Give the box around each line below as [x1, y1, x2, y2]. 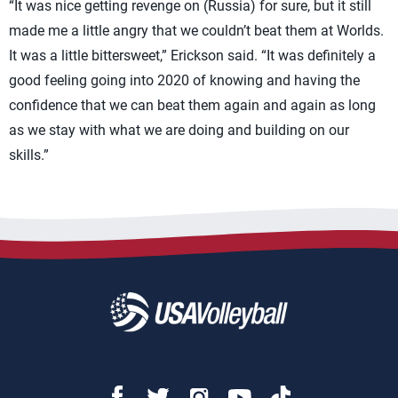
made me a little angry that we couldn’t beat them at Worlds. [9, 22, 384, 39]
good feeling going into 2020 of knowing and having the [9, 72, 360, 89]
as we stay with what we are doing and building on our [9, 122, 349, 139]
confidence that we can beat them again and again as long [9, 97, 376, 114]
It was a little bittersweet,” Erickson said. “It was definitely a [9, 47, 376, 64]
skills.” [9, 147, 49, 163]
